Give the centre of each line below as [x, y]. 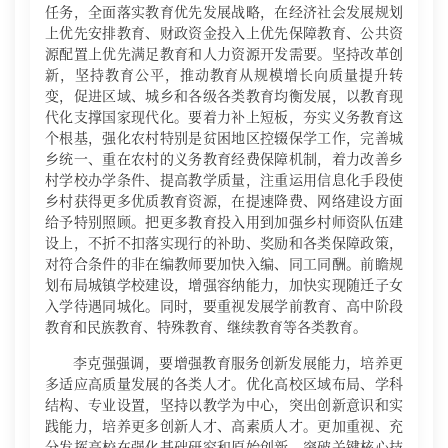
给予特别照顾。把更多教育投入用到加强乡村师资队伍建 [224, 221]
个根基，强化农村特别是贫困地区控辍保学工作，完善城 [224, 137]
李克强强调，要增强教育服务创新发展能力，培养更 [238, 362]
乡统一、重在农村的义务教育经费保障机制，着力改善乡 [224, 158]
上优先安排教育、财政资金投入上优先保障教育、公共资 [224, 32]
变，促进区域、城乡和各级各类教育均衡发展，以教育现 [224, 95]
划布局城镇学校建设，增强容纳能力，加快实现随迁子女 [224, 284]
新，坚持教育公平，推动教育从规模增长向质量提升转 [224, 74]
